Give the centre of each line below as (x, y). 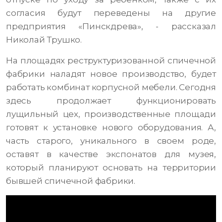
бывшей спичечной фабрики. (71, 181)
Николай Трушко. (44, 40)
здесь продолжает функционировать (111, 101)
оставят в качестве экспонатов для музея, (111, 154)
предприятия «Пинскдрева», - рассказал (111, 27)
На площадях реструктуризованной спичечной (111, 61)
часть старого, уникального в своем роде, (111, 141)
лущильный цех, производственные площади (111, 114)
